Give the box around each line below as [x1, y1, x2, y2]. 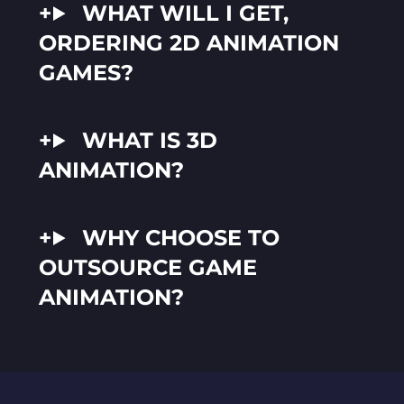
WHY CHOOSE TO [82, 225, 280, 251]
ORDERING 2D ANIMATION [39, 30, 339, 56]
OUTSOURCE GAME [39, 254, 257, 280]
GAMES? [39, 60, 133, 86]
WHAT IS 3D [82, 127, 218, 153]
